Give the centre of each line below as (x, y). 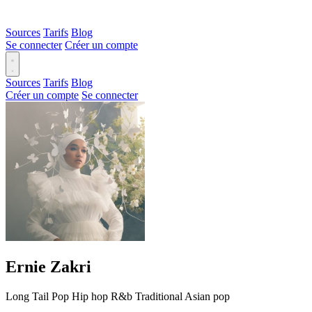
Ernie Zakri (48, 266)
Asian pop (207, 296)
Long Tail (27, 296)
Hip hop (90, 296)
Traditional (159, 296)
